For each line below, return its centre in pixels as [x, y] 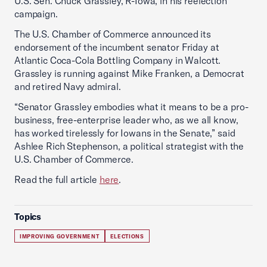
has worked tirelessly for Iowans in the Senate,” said [125, 133]
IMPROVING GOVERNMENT [60, 236]
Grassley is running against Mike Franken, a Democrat [129, 73]
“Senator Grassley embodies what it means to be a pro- [131, 107]
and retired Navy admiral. [68, 86]
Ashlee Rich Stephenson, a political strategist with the [129, 146]
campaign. [36, 14]
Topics [28, 217]
